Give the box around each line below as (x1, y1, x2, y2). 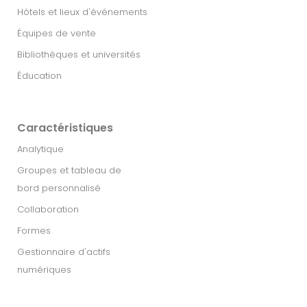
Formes (17, 224, 51, 238)
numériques (17, 263, 71, 277)
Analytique (17, 143, 64, 156)
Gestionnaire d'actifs (17, 245, 110, 259)
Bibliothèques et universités (17, 48, 140, 62)
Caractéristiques (17, 120, 113, 136)
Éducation (17, 69, 62, 83)
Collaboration (17, 203, 79, 217)
